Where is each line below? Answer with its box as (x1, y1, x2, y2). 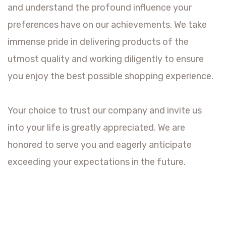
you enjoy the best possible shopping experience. (8, 71, 213, 82)
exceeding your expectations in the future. (8, 156, 186, 168)
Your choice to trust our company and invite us (8, 105, 202, 117)
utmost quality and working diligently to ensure (8, 53, 204, 65)
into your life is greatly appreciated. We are (8, 122, 185, 134)
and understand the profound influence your (8, 2, 192, 14)
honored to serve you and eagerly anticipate (8, 139, 192, 151)
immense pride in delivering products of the (8, 36, 189, 48)
